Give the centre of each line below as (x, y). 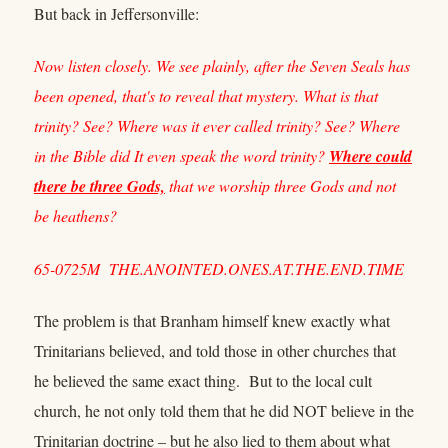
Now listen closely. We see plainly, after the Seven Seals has (222, 66)
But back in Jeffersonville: (116, 13)
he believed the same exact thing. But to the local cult (203, 381)
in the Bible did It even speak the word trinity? (181, 156)
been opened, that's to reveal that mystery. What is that (206, 96)
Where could (370, 156)
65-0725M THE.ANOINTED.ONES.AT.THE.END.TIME (219, 268)
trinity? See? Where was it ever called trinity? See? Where (217, 126)
